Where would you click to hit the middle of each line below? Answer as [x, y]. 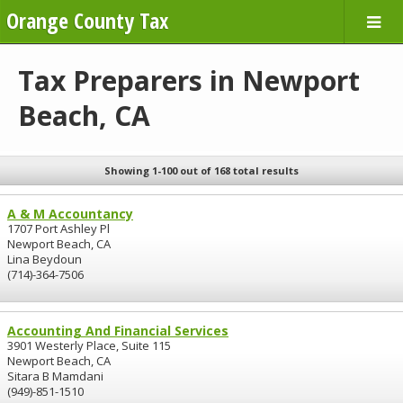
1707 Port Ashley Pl [58, 228]
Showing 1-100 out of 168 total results [201, 170]
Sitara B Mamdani [55, 376]
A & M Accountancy [70, 214]
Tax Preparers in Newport [189, 81]
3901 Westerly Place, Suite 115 [89, 345]
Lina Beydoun [45, 259]
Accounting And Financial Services [118, 331]
